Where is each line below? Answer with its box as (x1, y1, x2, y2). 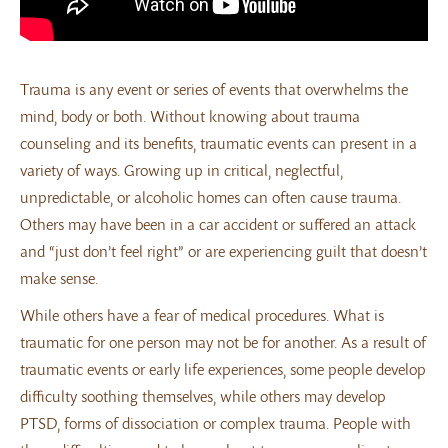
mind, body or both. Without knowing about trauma (20, 105, 360, 126)
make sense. (20, 267, 98, 288)
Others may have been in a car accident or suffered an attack (20, 213, 416, 234)
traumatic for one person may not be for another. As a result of (20, 331, 426, 352)
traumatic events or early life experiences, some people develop (20, 358, 426, 379)
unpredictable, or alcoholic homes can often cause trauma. (20, 186, 401, 207)
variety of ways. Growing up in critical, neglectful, (20, 159, 343, 180)
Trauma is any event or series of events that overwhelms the (20, 78, 408, 99)
